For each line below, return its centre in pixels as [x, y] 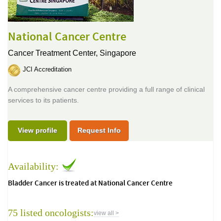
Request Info [99, 130]
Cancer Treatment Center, [54, 53]
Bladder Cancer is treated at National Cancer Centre [90, 183]
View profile [37, 130]
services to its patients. [43, 100]
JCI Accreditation [47, 70]
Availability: [35, 166]
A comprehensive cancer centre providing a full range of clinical [106, 89]
